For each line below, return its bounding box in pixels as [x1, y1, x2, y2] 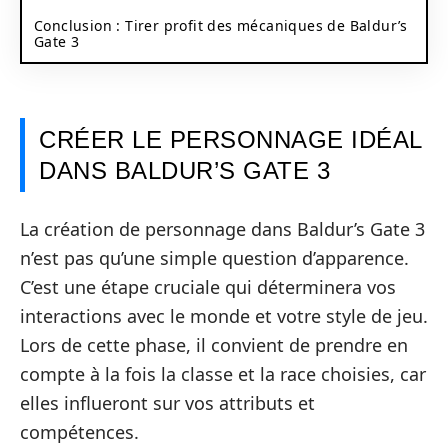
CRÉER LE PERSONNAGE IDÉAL [39, 126, 423, 153]
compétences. [20, 419, 139, 444]
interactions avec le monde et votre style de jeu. [20, 303, 428, 328]
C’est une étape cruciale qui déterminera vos [20, 274, 396, 299]
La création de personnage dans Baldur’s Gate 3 [20, 216, 425, 241]
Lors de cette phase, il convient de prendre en [20, 332, 408, 357]
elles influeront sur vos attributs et [20, 390, 315, 415]
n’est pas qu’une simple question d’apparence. [20, 245, 409, 270]
